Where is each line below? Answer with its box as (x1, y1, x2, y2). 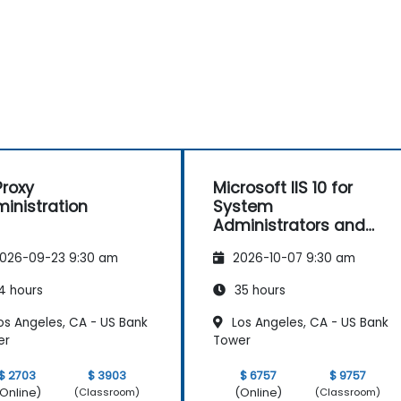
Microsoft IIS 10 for (213, 176, 353, 199)
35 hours (231, 281, 286, 299)
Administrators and (213, 214, 365, 236)
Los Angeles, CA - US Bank (228, 313, 388, 331)
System (213, 195, 273, 218)
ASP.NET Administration (213, 233, 393, 255)
